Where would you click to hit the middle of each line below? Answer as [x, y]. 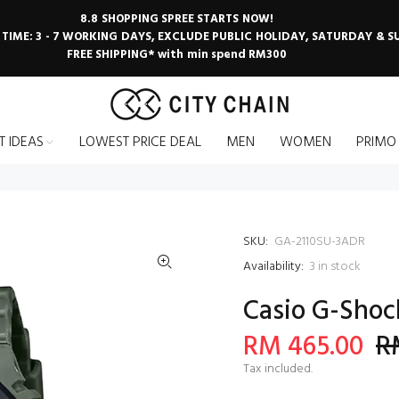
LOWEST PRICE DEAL [140, 142]
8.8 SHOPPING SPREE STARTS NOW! [177, 19]
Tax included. [278, 369]
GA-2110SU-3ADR [320, 242]
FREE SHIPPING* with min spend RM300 [177, 55]
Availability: [273, 267]
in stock [339, 267]
